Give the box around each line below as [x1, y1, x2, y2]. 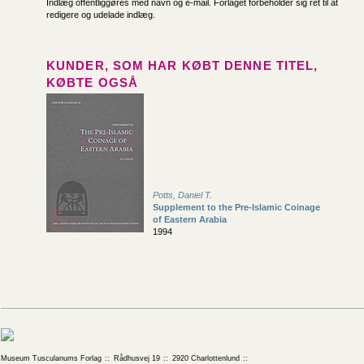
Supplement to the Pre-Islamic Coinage [153, 202, 320, 213]
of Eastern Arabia [153, 214, 227, 225]
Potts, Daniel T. [153, 190, 212, 201]
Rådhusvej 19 [113, 354, 160, 362]
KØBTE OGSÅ [46, 76, 138, 89]
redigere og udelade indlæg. [46, 10, 155, 19]
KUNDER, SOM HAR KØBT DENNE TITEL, [46, 58, 318, 72]
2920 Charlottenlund [171, 354, 240, 362]
